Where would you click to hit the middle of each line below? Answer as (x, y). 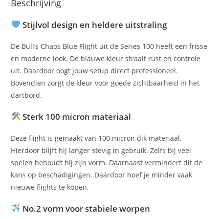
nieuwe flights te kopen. (50, 187)
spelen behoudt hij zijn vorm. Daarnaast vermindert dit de (107, 162)
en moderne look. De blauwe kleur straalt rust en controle (106, 58)
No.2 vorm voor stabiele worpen (85, 208)
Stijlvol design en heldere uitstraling (93, 24)
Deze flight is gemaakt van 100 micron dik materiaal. (97, 138)
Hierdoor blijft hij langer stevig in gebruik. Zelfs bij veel (101, 150)
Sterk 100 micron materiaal (76, 116)
